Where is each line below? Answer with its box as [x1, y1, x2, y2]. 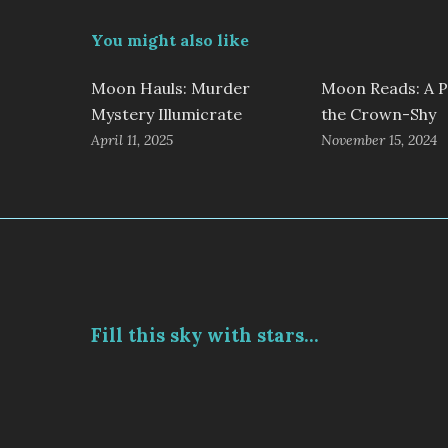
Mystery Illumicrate [90, 103, 242, 124]
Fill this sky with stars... [90, 322, 319, 347]
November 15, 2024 [320, 130, 437, 149]
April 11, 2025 [90, 130, 173, 149]
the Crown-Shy [320, 103, 436, 124]
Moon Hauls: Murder [90, 77, 250, 98]
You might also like [90, 29, 249, 50]
